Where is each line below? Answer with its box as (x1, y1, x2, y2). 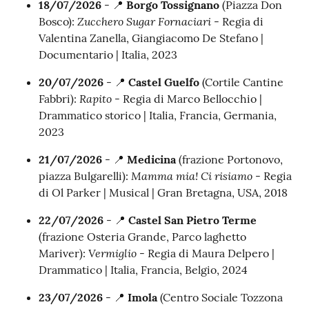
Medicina (127, 152, 179, 167)
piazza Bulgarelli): (39, 169, 131, 183)
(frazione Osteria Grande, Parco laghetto (39, 230, 246, 244)
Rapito (79, 91, 112, 106)
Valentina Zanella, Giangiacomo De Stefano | (39, 31, 263, 46)
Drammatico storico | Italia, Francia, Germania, (39, 108, 277, 123)
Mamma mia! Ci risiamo (131, 168, 252, 183)
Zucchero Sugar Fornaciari (77, 14, 211, 29)
